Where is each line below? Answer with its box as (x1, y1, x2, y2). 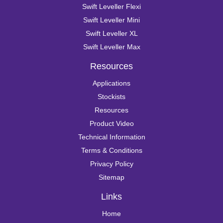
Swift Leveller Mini (83, 16, 140, 24)
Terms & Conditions (81, 146, 142, 155)
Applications (93, 79, 130, 88)
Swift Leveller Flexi (82, 2, 141, 11)
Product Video (89, 119, 134, 128)
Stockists (98, 93, 125, 101)
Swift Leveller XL (85, 29, 138, 38)
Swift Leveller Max (83, 43, 140, 51)
